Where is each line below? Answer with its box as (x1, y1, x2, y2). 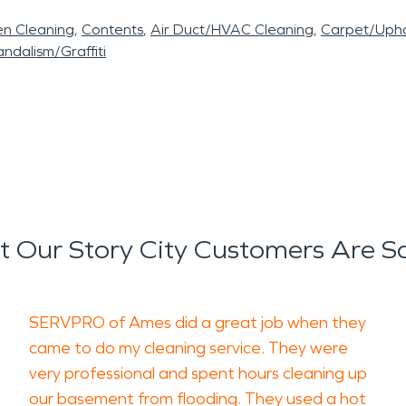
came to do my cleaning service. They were (29, 338, 348, 358)
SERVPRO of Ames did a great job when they (29, 313, 366, 333)
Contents (82, 21, 143, 38)
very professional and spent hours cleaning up (29, 363, 367, 383)
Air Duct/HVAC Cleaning (150, 21, 314, 38)
